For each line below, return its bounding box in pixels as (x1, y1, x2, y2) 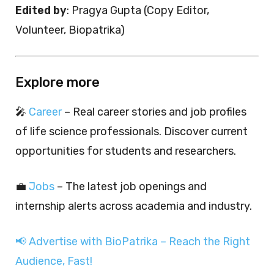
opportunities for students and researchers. (15, 144, 236, 158)
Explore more (15, 74, 100, 91)
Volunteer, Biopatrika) (15, 23, 125, 37)
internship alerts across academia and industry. (15, 199, 252, 213)
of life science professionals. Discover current (15, 125, 248, 139)
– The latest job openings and (54, 180, 207, 194)
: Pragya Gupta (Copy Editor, (67, 4, 209, 18)
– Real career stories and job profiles (62, 105, 246, 119)
